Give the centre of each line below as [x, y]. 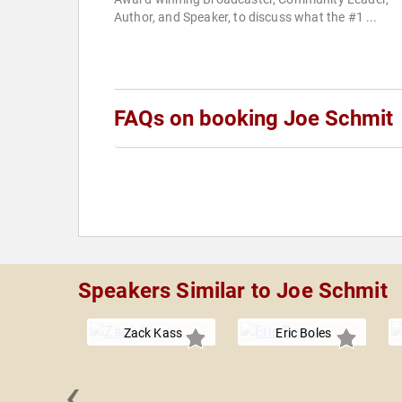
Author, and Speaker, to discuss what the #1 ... [246, 17]
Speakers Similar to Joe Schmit [233, 291]
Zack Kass [153, 333]
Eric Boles [303, 333]
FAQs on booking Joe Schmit [253, 119]
